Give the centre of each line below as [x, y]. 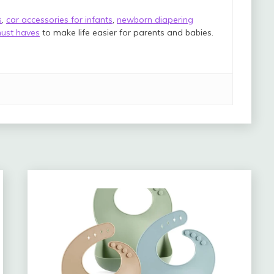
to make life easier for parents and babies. [127, 33]
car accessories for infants [59, 20]
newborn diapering [155, 20]
